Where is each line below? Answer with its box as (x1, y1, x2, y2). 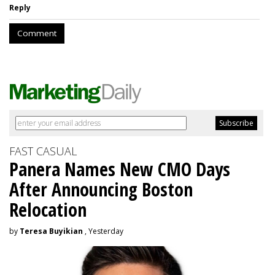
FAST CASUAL (9, 143, 77, 158)
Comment (17, 27, 56, 39)
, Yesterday (83, 225, 123, 236)
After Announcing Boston (9, 176, 193, 202)
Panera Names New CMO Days (9, 156, 230, 182)
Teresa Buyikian (20, 225, 83, 236)
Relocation (9, 196, 87, 222)
